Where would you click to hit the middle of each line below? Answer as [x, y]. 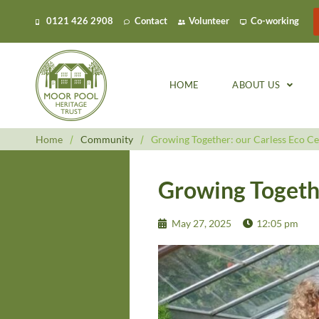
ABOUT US [256, 85]
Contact [151, 21]
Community [107, 139]
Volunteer [209, 21]
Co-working [275, 21]
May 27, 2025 [202, 223]
